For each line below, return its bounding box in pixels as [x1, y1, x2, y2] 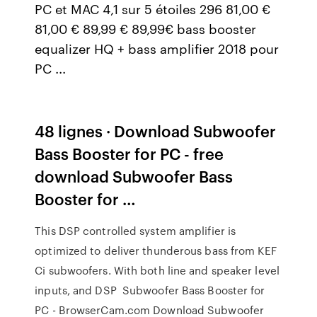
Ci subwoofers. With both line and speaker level [35, 263, 279, 278]
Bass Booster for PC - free [35, 142, 224, 164]
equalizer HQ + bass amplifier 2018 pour [35, 39, 279, 57]
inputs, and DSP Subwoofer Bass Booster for [35, 282, 265, 298]
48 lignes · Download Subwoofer [35, 120, 277, 142]
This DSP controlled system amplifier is [35, 223, 236, 238]
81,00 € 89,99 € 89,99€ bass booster [35, 19, 257, 38]
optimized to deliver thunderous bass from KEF [35, 243, 277, 258]
